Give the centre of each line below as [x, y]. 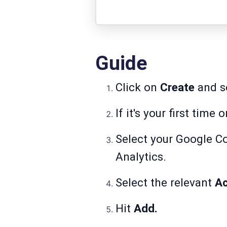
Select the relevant [165, 183]
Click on [138, 87]
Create [179, 87]
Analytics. [141, 157]
